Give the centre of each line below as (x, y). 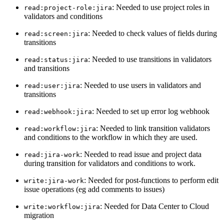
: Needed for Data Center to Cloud (154, 206)
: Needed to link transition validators (153, 128)
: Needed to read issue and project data (141, 154)
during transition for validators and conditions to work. (110, 163)
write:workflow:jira (62, 206)
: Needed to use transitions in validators (150, 59)
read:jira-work (52, 154)
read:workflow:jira (60, 128)
